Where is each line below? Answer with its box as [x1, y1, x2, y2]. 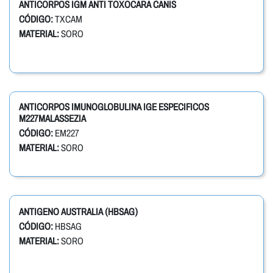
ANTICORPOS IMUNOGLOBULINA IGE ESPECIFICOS [19, 102, 209, 113]
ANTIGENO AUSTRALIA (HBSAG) [19, 207, 138, 218]
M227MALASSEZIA [19, 113, 86, 124]
